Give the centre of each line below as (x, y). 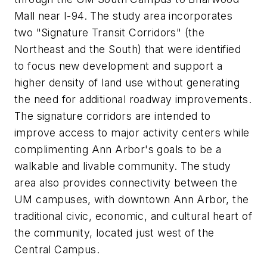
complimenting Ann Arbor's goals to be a (118, 149)
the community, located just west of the (114, 232)
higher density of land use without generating (127, 82)
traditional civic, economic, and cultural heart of (133, 216)
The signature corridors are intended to (113, 116)
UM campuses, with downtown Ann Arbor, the (132, 199)
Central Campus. (57, 249)
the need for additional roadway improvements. (133, 99)
